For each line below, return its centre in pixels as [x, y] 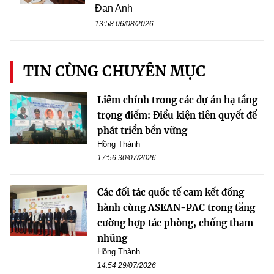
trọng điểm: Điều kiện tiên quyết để [177, 115]
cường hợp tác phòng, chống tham [175, 223]
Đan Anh [114, 8]
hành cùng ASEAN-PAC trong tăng [176, 207]
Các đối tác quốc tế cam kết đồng [171, 192]
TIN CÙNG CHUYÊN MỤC [114, 71]
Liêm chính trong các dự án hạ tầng [177, 100]
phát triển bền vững [142, 130]
